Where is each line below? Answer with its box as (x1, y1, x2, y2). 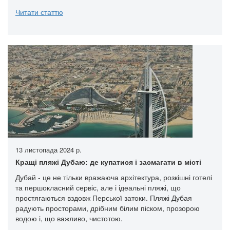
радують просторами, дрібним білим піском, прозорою (15, 202, 200, 213)
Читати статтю (15, 6, 63, 17)
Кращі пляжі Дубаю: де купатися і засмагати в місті (15, 156, 201, 167)
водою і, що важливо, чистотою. (15, 213, 123, 223)
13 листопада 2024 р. (15, 144, 82, 155)
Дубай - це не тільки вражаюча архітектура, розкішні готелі (15, 171, 212, 182)
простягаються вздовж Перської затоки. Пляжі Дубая (15, 192, 192, 203)
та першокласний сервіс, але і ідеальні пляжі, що (15, 182, 181, 193)
